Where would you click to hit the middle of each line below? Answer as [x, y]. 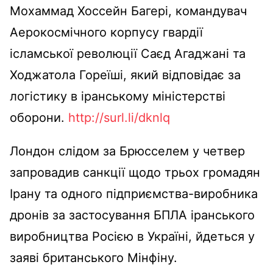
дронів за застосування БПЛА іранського [132, 215]
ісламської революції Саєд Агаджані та [128, 53]
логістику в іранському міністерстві [118, 96]
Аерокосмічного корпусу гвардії [106, 32]
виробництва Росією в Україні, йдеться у [132, 236]
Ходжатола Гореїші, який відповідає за [125, 75]
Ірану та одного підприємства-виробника [134, 193]
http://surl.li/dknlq [119, 117]
